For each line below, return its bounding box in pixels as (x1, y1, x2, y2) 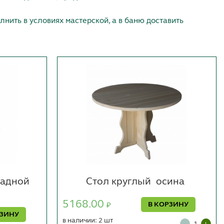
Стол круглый (86, 177, 151, 187)
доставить (144, 17, 184, 25)
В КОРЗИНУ (148, 201, 189, 208)
